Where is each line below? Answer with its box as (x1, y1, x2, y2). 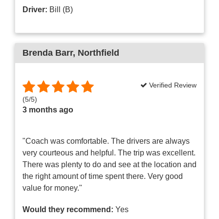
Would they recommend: (22, 205, 113, 214)
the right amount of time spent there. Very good (22, 172, 183, 180)
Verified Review (147, 81, 197, 89)
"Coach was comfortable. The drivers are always (22, 136, 190, 145)
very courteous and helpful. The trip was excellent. (22, 148, 196, 157)
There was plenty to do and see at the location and (22, 160, 197, 169)
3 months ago (22, 105, 73, 114)
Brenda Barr (22, 47, 73, 58)
